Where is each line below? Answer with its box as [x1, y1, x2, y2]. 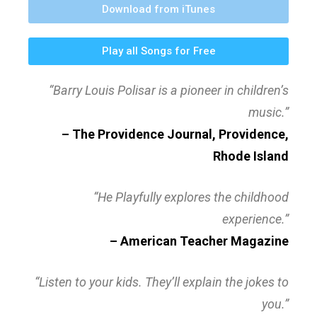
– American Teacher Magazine [110, 233, 289, 248]
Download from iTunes [102, 2, 215, 16]
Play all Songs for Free [101, 44, 216, 57]
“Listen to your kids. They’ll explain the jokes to [35, 274, 289, 289]
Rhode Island [213, 148, 289, 163]
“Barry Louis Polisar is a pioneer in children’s [49, 82, 289, 98]
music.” [248, 104, 289, 120]
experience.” [222, 211, 289, 226]
